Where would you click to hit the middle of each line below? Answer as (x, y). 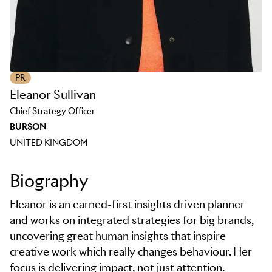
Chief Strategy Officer (52, 111)
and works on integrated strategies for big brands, (132, 220)
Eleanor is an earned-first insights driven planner (127, 204)
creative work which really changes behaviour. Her (131, 252)
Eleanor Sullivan (53, 95)
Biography (49, 181)
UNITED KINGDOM (49, 143)
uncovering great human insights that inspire (118, 236)
